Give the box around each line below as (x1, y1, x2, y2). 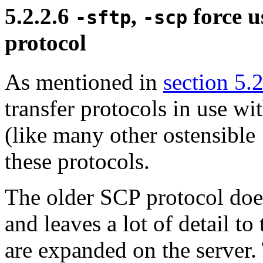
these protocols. (5, 148, 150, 174)
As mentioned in (5, 69, 163, 95)
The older (5, 184, 100, 210)
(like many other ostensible (5, 122, 261, 147)
